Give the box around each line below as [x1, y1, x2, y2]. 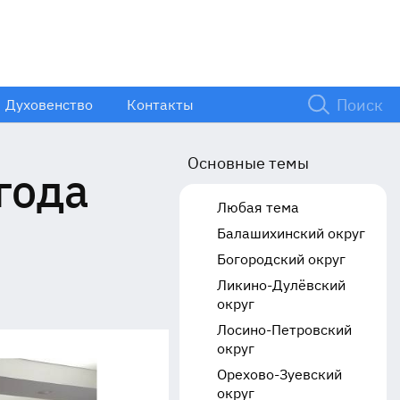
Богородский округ [216, 250, 346, 268]
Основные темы [187, 153, 309, 173]
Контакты [126, 95, 194, 113]
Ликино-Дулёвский [216, 276, 346, 294]
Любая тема [216, 198, 299, 216]
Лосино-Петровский [216, 321, 352, 338]
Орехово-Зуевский [216, 365, 342, 383]
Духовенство [4, 95, 93, 113]
